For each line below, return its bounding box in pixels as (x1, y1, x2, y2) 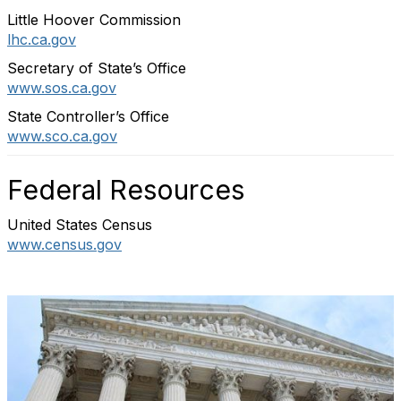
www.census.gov (7, 235, 122, 253)
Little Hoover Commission (7, 11, 181, 29)
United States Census (7, 216, 152, 234)
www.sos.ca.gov (7, 79, 116, 97)
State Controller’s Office (7, 107, 169, 125)
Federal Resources (7, 174, 244, 206)
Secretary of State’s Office (7, 59, 186, 77)
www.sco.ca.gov (7, 127, 117, 145)
